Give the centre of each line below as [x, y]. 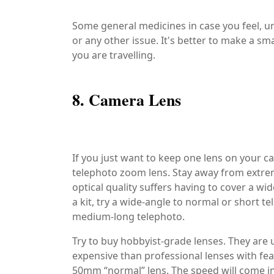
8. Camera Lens [127, 100]
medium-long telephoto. [128, 217]
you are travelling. [114, 55]
